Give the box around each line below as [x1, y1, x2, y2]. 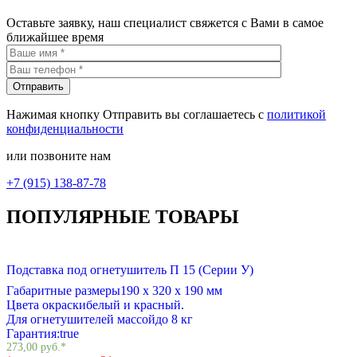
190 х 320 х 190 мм [120, 283, 222, 297]
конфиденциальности [6, 122, 124, 136]
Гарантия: [6, 326, 60, 340]
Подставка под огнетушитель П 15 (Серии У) [6, 262, 253, 277]
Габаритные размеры [6, 283, 120, 297]
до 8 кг [155, 312, 193, 326]
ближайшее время [6, 30, 104, 45]
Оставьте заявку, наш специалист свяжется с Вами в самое [6, 16, 324, 30]
